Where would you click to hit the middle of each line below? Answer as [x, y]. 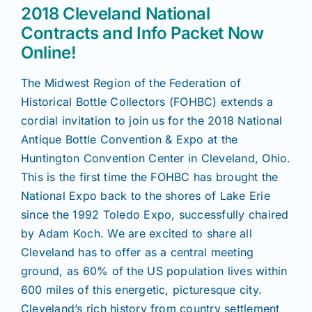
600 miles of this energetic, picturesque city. [142, 290]
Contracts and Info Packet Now [142, 33]
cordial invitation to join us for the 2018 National [152, 121]
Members [156, 48]
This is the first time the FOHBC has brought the [150, 177]
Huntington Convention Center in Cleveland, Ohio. [156, 158]
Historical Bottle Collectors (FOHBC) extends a [147, 102]
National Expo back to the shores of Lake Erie [146, 196]
